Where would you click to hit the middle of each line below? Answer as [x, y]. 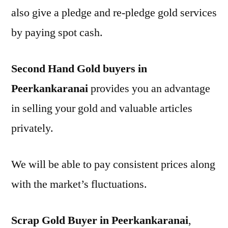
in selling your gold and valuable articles [102, 108]
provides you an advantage [149, 89]
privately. [32, 128]
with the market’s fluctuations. [79, 184]
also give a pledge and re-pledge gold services [114, 13]
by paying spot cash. [57, 33]
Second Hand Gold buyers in [79, 69]
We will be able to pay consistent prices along [113, 164]
